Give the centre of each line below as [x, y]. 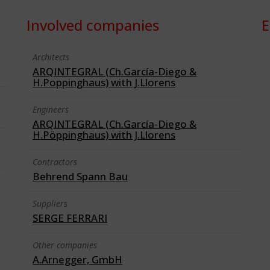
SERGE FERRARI [70, 218]
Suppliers [50, 203]
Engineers [51, 109]
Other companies [65, 245]
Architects [51, 57]
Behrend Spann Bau [80, 176]
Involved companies [93, 25]
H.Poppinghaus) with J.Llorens [104, 82]
